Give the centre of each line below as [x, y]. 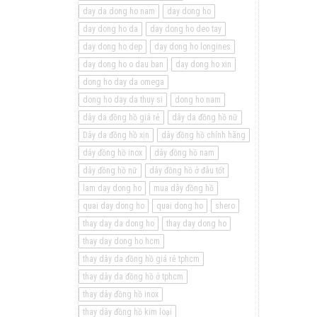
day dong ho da [110, 29]
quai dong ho [180, 206]
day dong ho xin [203, 64]
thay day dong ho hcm [121, 241]
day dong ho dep [113, 47]
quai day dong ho [114, 206]
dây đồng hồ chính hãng [203, 135]
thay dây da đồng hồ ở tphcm [133, 277]
